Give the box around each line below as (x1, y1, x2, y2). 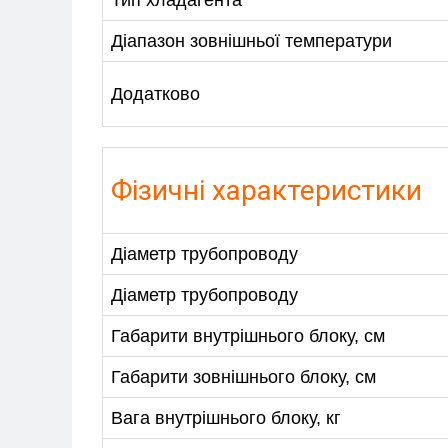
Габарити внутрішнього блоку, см (111, 326, 385, 347)
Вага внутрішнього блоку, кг (111, 408, 341, 429)
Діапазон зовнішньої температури (111, 31, 392, 52)
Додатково (111, 84, 200, 105)
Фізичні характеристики (111, 174, 422, 208)
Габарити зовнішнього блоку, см (111, 367, 376, 388)
